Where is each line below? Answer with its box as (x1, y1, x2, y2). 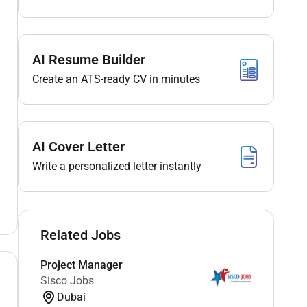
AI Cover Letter (32, 138, 125, 155)
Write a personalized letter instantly (32, 160, 201, 173)
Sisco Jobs (40, 273, 94, 287)
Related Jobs (40, 226, 121, 243)
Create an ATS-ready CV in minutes (32, 73, 200, 86)
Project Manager (40, 258, 123, 271)
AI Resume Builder (32, 51, 145, 68)
